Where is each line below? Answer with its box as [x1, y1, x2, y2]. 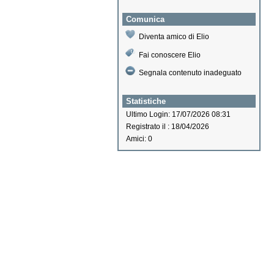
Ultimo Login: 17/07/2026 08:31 [126, 110, 231, 119]
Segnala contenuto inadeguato [139, 68, 242, 78]
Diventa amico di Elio [139, 32, 209, 41]
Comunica [126, 15, 165, 24]
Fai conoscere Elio [139, 51, 201, 59]
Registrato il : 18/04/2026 [126, 122, 209, 131]
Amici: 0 [126, 135, 152, 144]
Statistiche [126, 97, 166, 106]
